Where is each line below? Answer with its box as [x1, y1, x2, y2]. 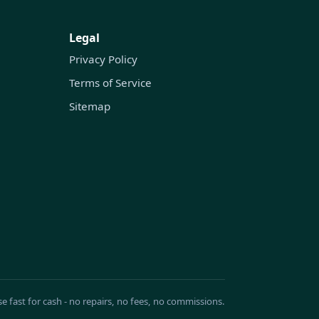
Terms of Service [69, 75, 152, 90]
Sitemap [69, 98, 111, 113]
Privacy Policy [69, 51, 138, 66]
